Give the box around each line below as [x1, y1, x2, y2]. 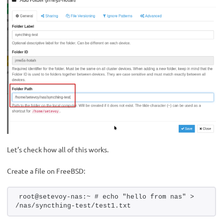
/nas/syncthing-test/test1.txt [15, 202, 131, 210]
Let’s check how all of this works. [7, 145, 109, 154]
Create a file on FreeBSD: [7, 166, 85, 176]
